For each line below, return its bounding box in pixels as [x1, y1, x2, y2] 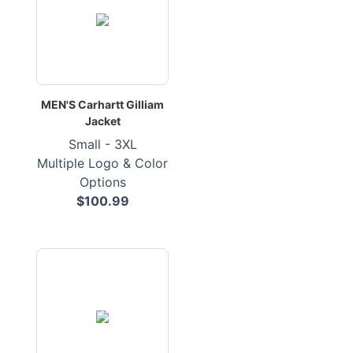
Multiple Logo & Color [37, 155, 168, 171]
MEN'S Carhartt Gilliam [41, 98, 164, 111]
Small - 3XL [68, 136, 137, 152]
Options [79, 174, 126, 190]
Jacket [84, 114, 121, 128]
